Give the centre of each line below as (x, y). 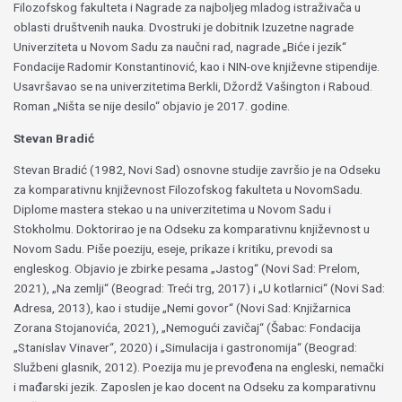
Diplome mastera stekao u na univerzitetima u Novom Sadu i (173, 210)
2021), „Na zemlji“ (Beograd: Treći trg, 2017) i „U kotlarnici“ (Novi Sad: (200, 288)
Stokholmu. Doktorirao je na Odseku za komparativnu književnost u (192, 229)
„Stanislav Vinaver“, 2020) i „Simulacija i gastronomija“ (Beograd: (186, 348)
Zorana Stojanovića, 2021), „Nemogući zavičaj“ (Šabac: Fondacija (188, 328)
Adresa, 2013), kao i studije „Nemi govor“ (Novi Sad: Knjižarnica (183, 308)
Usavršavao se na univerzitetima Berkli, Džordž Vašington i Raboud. (193, 86)
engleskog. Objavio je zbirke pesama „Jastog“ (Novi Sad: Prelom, (187, 269)
